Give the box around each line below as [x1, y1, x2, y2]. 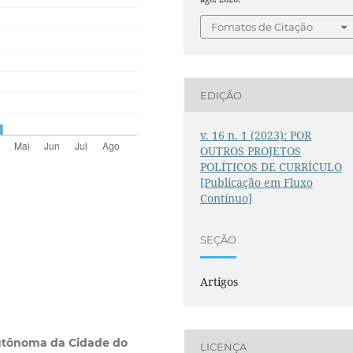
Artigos [200, 274, 239, 290]
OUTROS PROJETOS [200, 143, 302, 159]
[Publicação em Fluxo [200, 175, 314, 191]
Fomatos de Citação [211, 20, 314, 34]
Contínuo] [200, 191, 253, 206]
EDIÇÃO [200, 88, 243, 102]
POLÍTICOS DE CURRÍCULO [200, 159, 343, 175]
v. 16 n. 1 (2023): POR [200, 128, 312, 143]
